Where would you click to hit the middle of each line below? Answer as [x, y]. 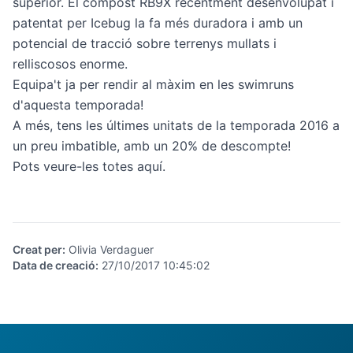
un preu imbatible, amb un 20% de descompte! [152, 146]
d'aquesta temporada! [78, 105]
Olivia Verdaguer [110, 249]
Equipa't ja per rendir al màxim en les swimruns [153, 84]
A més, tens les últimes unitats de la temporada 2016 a [176, 125]
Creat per [37, 249]
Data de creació [54, 265]
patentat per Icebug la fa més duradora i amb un [158, 23]
